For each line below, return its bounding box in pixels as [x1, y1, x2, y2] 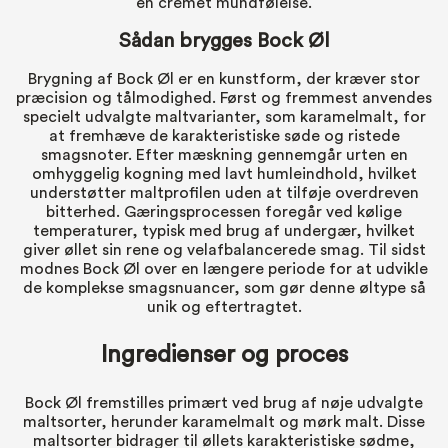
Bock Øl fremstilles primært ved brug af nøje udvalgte [25, 394, 423, 411]
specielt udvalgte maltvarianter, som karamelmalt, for [22, 108, 426, 125]
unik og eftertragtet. [146, 298, 302, 315]
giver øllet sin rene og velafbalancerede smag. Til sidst [22, 241, 426, 258]
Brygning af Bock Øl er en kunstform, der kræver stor [28, 70, 420, 87]
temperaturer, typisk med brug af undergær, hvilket [33, 222, 415, 239]
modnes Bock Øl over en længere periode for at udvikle [20, 260, 428, 277]
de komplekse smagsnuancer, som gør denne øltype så [22, 279, 426, 296]
